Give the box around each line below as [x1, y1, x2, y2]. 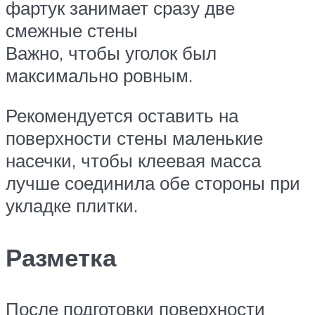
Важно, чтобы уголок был [6, 41, 217, 64]
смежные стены [6, 18, 138, 41]
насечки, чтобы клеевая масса [6, 149, 261, 172]
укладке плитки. [6, 194, 138, 217]
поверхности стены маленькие [6, 127, 263, 150]
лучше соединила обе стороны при [6, 172, 300, 195]
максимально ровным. [6, 63, 193, 86]
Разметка [6, 241, 116, 273]
